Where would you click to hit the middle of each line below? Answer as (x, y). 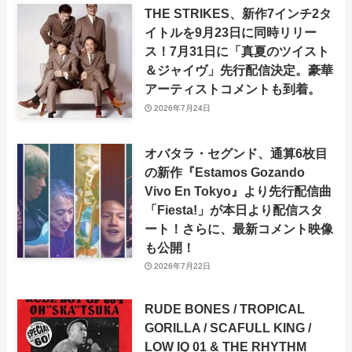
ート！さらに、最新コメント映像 (238, 228)
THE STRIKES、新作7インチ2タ (238, 14)
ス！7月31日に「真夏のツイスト (236, 51)
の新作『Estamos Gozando (224, 172)
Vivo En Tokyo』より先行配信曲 (238, 191)
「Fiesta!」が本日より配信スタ (233, 209)
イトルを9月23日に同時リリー (230, 33)
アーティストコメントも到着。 (232, 89)
